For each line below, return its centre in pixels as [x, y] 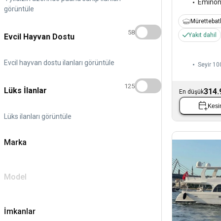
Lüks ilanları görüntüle [38, 116]
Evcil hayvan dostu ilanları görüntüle [59, 62]
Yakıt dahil [203, 35]
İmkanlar [20, 211]
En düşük [191, 92]
